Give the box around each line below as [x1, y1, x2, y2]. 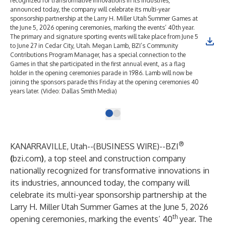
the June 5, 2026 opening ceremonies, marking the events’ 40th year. [10, 24, 195, 31]
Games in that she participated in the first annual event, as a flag [10, 60, 185, 68]
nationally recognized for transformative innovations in [10, 165, 209, 176]
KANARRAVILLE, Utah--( [10, 141, 96, 151]
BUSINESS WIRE [96, 141, 157, 151]
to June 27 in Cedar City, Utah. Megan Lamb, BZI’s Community [10, 42, 178, 49]
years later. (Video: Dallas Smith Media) [10, 87, 117, 95]
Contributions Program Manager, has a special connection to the [10, 51, 186, 59]
